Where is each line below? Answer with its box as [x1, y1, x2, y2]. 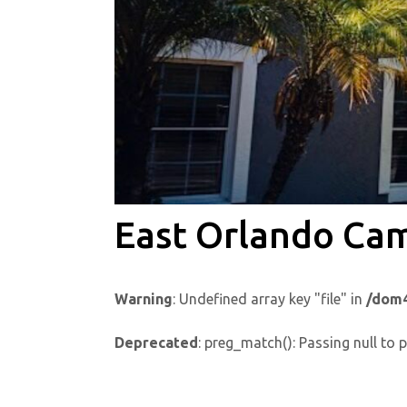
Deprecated [114, 333, 198, 351]
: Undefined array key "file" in [173, 290, 366, 307]
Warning [114, 290, 173, 307]
